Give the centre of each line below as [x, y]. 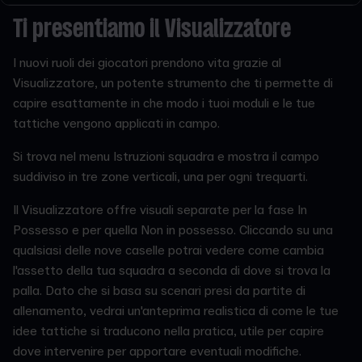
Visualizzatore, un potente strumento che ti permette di [173, 83]
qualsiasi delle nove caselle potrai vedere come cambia [168, 250]
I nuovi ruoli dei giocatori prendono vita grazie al [147, 63]
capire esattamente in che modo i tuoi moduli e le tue [164, 103]
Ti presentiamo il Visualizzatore [152, 30]
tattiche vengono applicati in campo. [116, 123]
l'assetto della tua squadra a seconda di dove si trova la [172, 270]
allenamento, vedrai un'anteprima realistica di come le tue [176, 311]
